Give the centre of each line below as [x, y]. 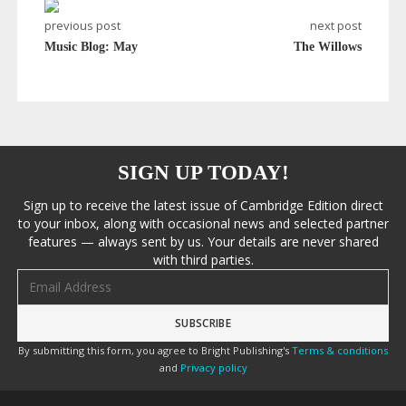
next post [336, 26]
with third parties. [203, 260]
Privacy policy [213, 368]
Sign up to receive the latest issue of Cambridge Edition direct [203, 206]
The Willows [328, 47]
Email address [55, 277]
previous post [82, 26]
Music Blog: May [91, 47]
